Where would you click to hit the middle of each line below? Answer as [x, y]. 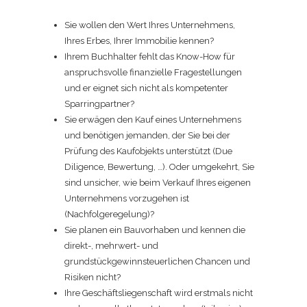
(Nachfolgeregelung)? [109, 214]
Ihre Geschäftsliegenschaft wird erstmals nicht [159, 293]
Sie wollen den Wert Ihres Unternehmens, [150, 25]
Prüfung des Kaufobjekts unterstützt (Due [148, 151]
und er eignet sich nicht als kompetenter [146, 88]
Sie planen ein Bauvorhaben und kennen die [155, 230]
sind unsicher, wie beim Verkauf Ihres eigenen [158, 183]
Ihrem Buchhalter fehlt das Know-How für [150, 57]
